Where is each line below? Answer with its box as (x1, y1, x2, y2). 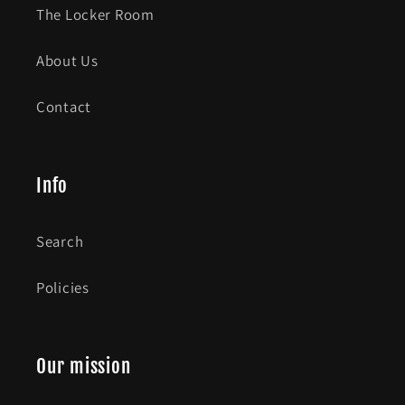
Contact (36, 97, 92, 118)
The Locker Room (36, 5, 155, 25)
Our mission (36, 354, 131, 379)
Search (36, 231, 84, 252)
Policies (36, 278, 89, 298)
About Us (36, 51, 99, 71)
